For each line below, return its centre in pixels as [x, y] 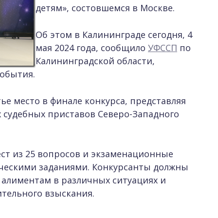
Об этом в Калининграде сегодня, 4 [114, 35]
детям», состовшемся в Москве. [105, 8]
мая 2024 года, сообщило [92, 48]
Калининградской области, [95, 61]
